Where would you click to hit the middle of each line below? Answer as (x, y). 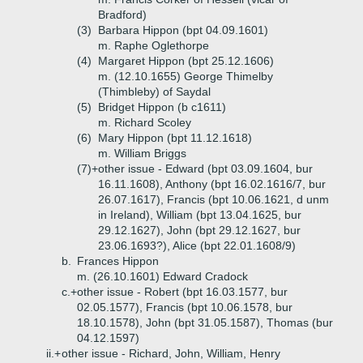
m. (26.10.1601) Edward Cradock (162, 276)
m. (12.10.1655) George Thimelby (186, 76)
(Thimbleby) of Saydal (154, 92)
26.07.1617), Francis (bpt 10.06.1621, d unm (214, 199)
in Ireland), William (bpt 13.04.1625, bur (200, 215)
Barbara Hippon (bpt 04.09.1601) (183, 30)
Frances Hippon (118, 261)
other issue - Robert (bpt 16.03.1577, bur (182, 292)
